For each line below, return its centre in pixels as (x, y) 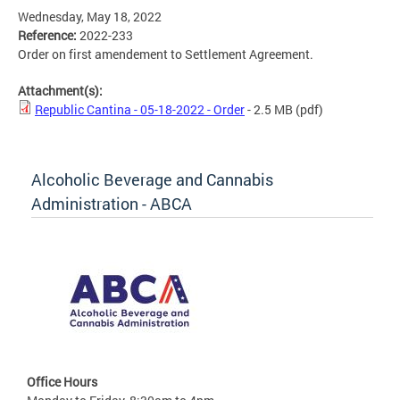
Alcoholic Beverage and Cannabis (152, 180)
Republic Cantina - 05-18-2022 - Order (140, 110)
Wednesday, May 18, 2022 (90, 17)
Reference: (49, 36)
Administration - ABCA (112, 204)
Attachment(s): (62, 91)
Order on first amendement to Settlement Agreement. (166, 54)
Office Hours (62, 382)
